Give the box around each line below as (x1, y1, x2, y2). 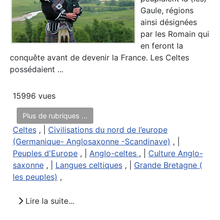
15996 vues (13, 91, 55, 101)
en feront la (140, 41, 183, 51)
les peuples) (13, 172, 57, 182)
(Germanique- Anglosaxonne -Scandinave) (13, 137, 170, 147)
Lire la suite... (23, 196, 74, 206)
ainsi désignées (140, 17, 197, 27)
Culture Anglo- (148, 148, 203, 159)
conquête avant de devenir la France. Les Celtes (10, 53, 189, 63)
